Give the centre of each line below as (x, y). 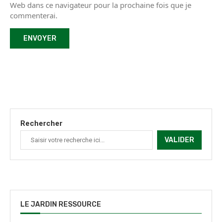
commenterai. (34, 15)
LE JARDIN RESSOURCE (61, 204)
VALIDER (179, 140)
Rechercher (41, 123)
